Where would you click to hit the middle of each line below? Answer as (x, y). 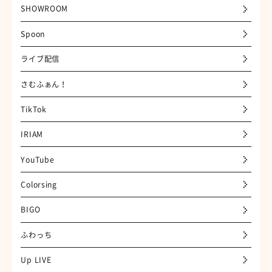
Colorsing (39, 185)
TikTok (34, 109)
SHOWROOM (45, 9)
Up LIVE (36, 260)
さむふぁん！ (44, 84)
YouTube (38, 159)
